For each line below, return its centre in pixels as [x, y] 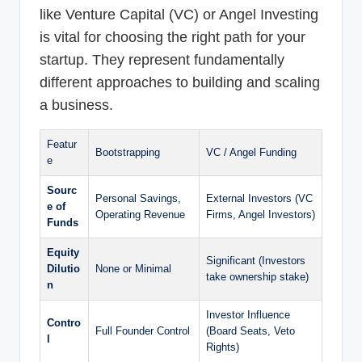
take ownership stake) [257, 276]
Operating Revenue [140, 214]
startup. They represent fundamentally [162, 59]
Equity [63, 252]
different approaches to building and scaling [180, 82]
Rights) [223, 347]
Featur [62, 144]
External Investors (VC [259, 198]
